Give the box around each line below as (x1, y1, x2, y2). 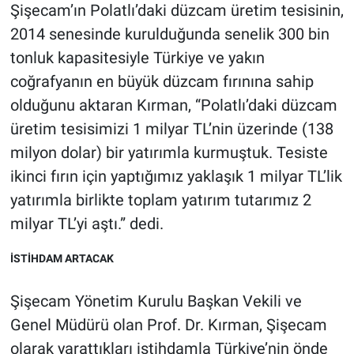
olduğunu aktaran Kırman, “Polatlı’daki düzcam (9, 96, 337, 115)
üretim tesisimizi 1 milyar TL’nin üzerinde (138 (9, 119, 333, 139)
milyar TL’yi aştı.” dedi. (9, 214, 164, 234)
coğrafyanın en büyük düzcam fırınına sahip (9, 72, 314, 92)
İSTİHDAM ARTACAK (9, 252, 114, 265)
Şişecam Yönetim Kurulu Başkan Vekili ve (9, 291, 302, 311)
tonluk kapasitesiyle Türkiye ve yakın (9, 48, 265, 68)
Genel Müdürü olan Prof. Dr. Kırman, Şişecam (9, 314, 327, 334)
